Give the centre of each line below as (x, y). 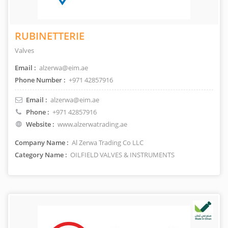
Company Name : (42, 142)
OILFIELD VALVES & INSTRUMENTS (122, 155)
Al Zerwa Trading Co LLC (107, 142)
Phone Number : (40, 80)
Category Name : (41, 155)
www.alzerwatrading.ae (92, 124)
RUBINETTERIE (50, 36)
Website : (40, 124)
